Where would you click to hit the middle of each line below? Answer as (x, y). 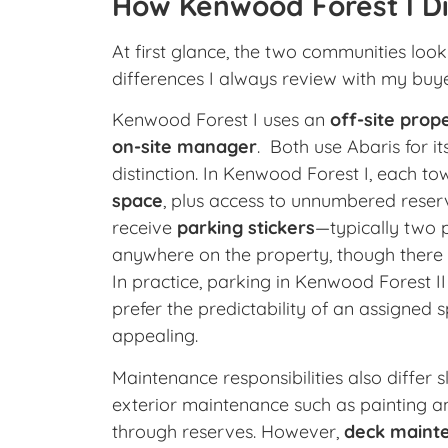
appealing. (155, 336)
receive (144, 228)
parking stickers (246, 228)
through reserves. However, (228, 431)
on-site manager (184, 147)
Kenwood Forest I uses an (221, 120)
